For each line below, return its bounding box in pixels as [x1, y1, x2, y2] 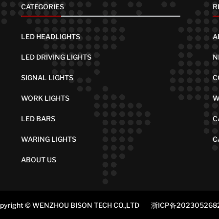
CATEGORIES [21, 2, 65, 11]
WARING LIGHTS [21, 135, 77, 144]
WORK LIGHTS [21, 94, 70, 103]
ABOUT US [21, 155, 57, 164]
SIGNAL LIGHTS [21, 73, 74, 82]
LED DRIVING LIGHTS [21, 53, 92, 62]
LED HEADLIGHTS [21, 32, 81, 41]
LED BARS [21, 114, 56, 123]
